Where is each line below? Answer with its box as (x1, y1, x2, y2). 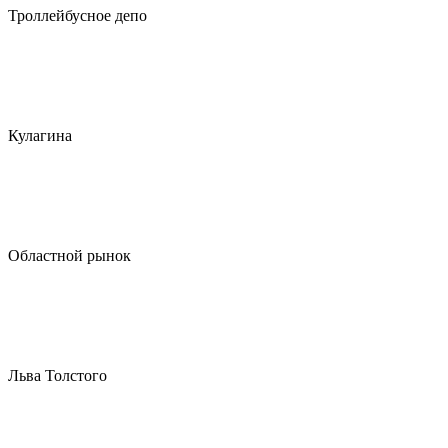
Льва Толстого (8, 367, 107, 384)
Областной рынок (8, 247, 131, 264)
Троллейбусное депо (8, 7, 147, 24)
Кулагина (8, 127, 72, 144)
